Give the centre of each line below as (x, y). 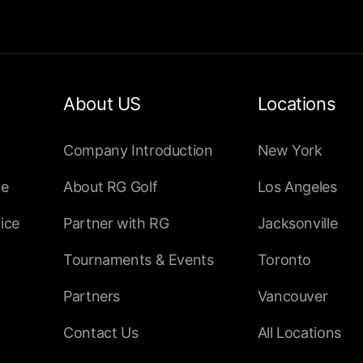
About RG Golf (111, 187)
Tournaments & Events (139, 260)
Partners (92, 297)
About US (102, 104)
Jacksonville (297, 224)
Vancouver (293, 297)
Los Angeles (297, 187)
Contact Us (101, 333)
